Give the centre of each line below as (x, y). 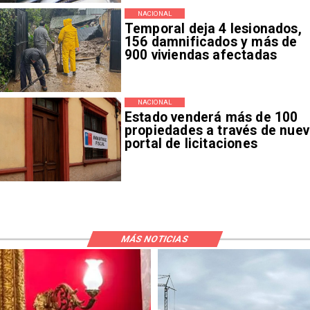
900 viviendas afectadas (201, 55)
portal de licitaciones (191, 144)
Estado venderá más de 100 (211, 118)
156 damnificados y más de (211, 42)
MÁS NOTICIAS (154, 239)
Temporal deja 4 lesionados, (213, 28)
